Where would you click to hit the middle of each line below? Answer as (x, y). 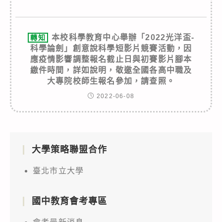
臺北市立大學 (58, 170)
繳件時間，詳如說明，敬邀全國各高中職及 (111, 70)
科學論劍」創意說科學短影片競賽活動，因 (111, 48)
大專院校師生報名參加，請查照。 (111, 81)
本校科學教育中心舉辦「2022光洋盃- (123, 37)
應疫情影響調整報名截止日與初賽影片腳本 (111, 59)
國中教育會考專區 (69, 201)
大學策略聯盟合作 (69, 149)
